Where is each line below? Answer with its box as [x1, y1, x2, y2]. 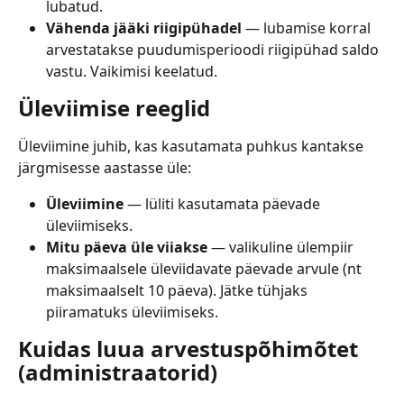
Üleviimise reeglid [18, 92, 210, 123]
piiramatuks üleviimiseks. [46, 301, 218, 322]
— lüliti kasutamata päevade [124, 193, 324, 214]
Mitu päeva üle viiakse [46, 236, 207, 257]
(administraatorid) [18, 356, 217, 387]
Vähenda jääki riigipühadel [46, 17, 242, 38]
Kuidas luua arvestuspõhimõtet [18, 333, 363, 363]
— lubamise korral [242, 17, 374, 38]
